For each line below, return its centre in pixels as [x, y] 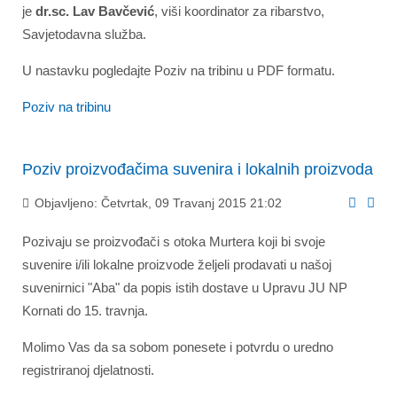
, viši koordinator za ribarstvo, [239, 11]
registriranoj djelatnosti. [88, 370]
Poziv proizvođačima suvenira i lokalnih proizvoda [198, 169]
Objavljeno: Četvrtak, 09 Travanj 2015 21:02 [156, 203]
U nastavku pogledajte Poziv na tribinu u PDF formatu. [179, 70]
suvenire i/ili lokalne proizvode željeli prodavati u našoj [177, 264]
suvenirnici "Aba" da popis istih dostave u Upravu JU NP [185, 287]
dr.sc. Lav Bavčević [93, 11]
